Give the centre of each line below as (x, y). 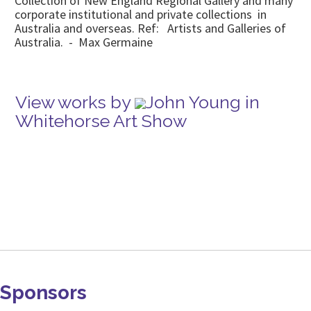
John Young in (203, 102)
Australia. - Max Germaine (84, 42)
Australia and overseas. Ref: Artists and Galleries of (150, 28)
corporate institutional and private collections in (141, 14)
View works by (75, 102)
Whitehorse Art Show (101, 121)
